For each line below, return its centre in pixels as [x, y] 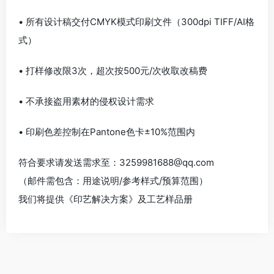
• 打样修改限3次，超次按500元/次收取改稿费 [113, 71]
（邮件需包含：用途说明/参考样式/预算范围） [113, 181]
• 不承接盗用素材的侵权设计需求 [86, 101]
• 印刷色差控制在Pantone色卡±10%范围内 [107, 132]
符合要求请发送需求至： [69, 162]
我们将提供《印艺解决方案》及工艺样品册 [106, 199]
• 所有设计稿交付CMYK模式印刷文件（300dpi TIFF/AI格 [136, 22]
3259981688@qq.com [167, 162]
